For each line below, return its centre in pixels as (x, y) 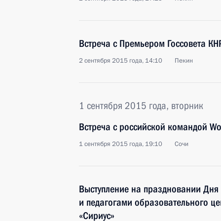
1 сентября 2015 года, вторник (141, 106)
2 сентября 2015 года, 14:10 (121, 61)
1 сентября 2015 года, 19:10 (121, 144)
